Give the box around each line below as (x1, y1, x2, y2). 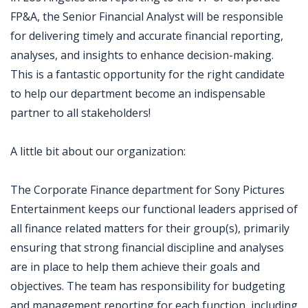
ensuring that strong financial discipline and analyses (10, 240, 284, 255)
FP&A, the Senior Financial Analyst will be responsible (10, 9, 283, 24)
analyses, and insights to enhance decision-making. (10, 47, 274, 63)
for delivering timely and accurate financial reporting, (10, 28, 283, 43)
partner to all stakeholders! (10, 105, 151, 120)
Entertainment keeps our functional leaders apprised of (10, 201, 298, 217)
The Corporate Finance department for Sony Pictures (10, 182, 285, 197)
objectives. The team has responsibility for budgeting (10, 278, 285, 294)
